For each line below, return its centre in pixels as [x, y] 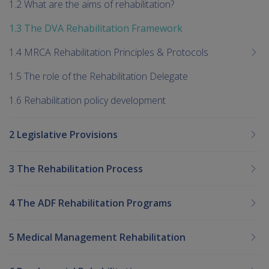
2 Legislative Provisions [63, 134]
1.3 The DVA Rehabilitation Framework [96, 28]
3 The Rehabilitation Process [76, 168]
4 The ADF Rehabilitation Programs [90, 203]
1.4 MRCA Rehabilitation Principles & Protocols [109, 52]
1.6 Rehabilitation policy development [87, 100]
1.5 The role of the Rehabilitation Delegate [98, 76]
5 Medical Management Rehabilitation [97, 237]
